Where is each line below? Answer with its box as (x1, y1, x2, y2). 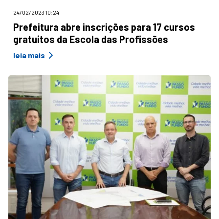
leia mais (13, 50, 45, 60)
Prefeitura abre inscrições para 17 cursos (13, 21, 195, 33)
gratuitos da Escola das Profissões (13, 33, 168, 45)
